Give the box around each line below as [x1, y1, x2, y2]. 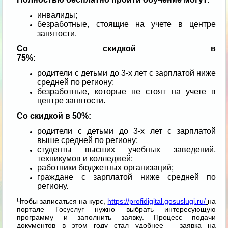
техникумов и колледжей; [37, 154, 133, 163]
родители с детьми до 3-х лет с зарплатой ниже [37, 69, 216, 78]
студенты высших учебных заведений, [37, 145, 216, 154]
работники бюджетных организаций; [37, 163, 174, 173]
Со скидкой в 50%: [17, 111, 92, 121]
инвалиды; [37, 11, 78, 20]
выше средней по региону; [37, 136, 138, 145]
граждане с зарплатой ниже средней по [37, 173, 216, 182]
